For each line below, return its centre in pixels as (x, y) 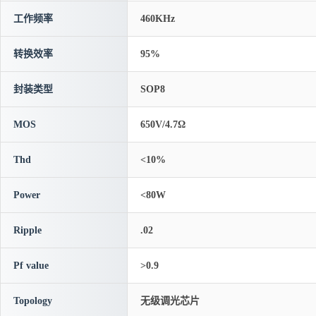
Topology (33, 301)
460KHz (158, 19)
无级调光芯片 (170, 301)
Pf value (31, 266)
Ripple (28, 230)
